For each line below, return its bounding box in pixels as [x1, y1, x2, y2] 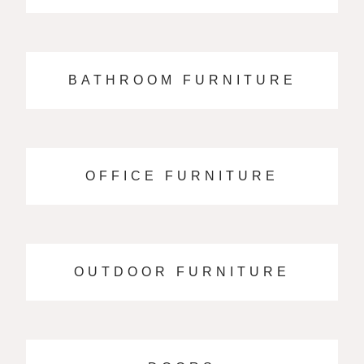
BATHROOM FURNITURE [67, 73, 297, 87]
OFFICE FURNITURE [85, 169, 279, 183]
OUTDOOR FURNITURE [74, 265, 290, 279]
